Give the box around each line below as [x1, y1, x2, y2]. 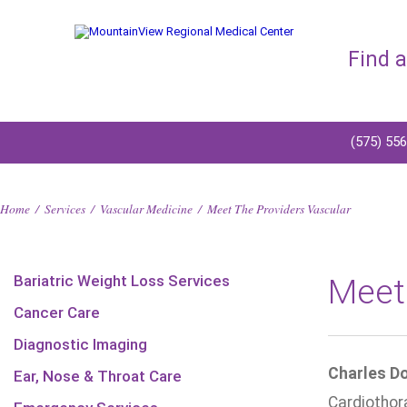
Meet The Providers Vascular [207, 200, 351, 217]
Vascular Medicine [100, 200, 193, 217]
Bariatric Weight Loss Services [14, 272, 230, 290]
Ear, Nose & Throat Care [14, 367, 182, 385]
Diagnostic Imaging [14, 335, 147, 353]
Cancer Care [14, 303, 100, 322]
